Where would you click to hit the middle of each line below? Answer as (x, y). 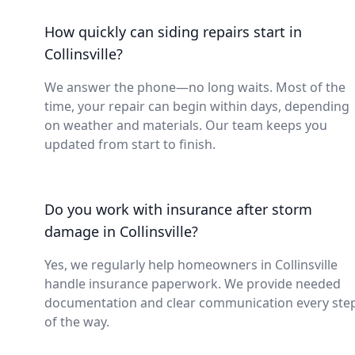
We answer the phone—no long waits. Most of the (195, 87)
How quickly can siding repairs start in (173, 32)
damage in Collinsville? (121, 231)
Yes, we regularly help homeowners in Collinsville (191, 265)
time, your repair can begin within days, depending (197, 106)
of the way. (77, 322)
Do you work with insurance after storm (178, 209)
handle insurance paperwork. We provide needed (193, 284)
